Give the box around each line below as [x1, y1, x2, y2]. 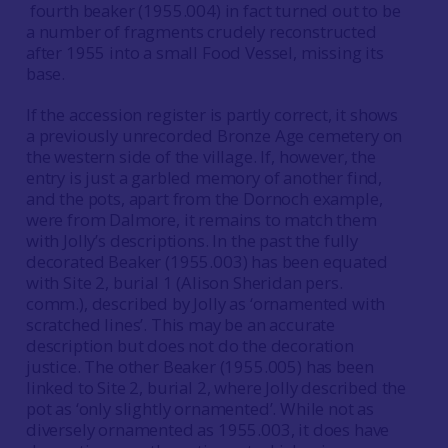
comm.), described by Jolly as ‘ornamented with [25, 292, 386, 315]
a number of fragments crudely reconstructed [25, 20, 377, 43]
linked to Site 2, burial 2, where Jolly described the [25, 376, 407, 399]
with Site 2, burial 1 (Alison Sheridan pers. [25, 271, 343, 294]
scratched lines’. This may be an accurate [25, 313, 336, 336]
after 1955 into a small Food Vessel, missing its [25, 41, 384, 64]
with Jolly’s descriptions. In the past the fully [25, 229, 358, 252]
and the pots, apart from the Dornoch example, [25, 187, 383, 210]
